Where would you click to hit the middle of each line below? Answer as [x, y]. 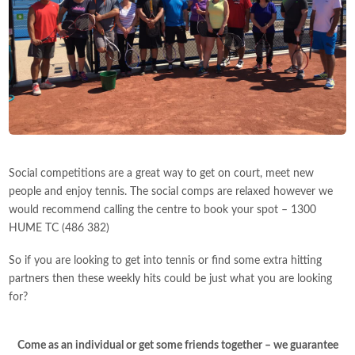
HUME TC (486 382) [59, 228]
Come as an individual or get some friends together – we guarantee [177, 345]
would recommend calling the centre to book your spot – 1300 [163, 210]
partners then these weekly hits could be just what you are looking [171, 279]
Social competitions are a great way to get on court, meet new [162, 173]
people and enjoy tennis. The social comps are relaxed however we [171, 191]
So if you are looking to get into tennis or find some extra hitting [166, 260]
